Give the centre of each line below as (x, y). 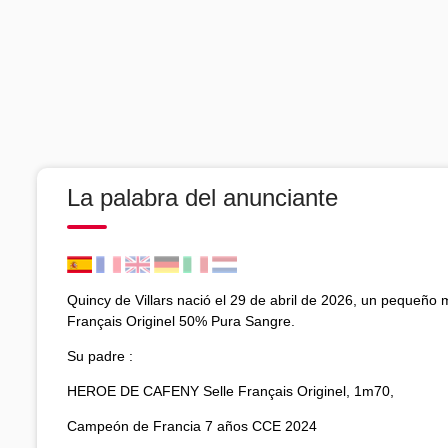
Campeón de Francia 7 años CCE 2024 (192, 425)
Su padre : (100, 355)
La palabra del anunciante (202, 197)
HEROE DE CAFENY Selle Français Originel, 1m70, (230, 390)
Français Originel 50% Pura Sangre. (181, 320)
